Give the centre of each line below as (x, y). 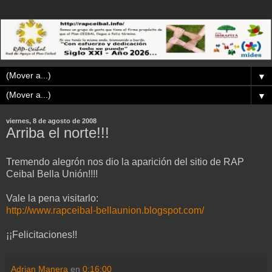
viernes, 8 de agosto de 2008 (51, 121)
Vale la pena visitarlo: (52, 198)
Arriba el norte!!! (58, 133)
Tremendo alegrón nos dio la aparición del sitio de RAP (125, 161)
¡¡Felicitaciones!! (42, 234)
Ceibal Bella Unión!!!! (52, 174)
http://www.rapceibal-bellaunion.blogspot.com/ (105, 210)
